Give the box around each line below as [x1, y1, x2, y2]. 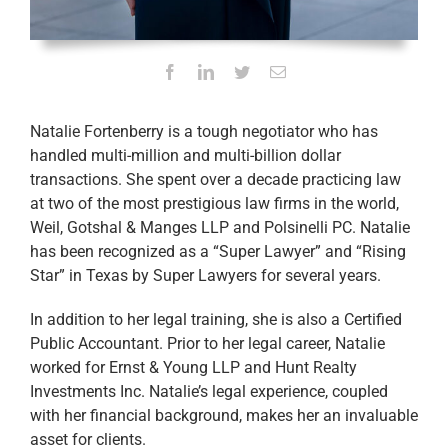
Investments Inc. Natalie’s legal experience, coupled [30, 381, 388, 401]
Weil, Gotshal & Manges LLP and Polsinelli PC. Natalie [30, 217, 410, 237]
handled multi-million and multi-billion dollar [30, 145, 341, 165]
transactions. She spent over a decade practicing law [30, 169, 401, 189]
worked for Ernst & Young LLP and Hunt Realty [30, 357, 357, 377]
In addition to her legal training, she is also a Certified [30, 309, 402, 329]
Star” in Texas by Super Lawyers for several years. [30, 265, 381, 285]
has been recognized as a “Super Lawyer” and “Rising [30, 241, 406, 261]
